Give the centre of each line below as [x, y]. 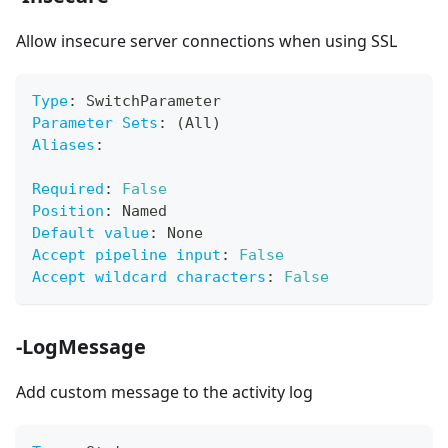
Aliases [63, 145]
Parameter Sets [95, 123]
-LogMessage [81, 347]
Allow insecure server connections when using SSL [206, 41]
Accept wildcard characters [149, 277]
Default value [90, 233]
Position [68, 211]
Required [68, 189]
